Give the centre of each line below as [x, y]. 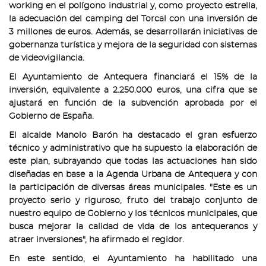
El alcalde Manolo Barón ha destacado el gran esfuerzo [133, 135]
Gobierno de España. [51, 116]
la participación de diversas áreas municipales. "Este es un [133, 187]
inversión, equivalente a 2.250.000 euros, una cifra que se [133, 90]
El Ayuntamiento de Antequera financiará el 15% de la [133, 77]
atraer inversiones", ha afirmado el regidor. [96, 240]
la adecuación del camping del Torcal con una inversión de [133, 19]
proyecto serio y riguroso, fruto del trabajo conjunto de [133, 200]
